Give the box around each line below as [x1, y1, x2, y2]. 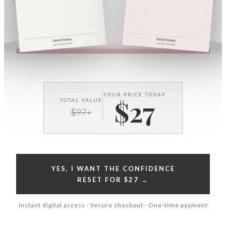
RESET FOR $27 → [77, 175, 149, 184]
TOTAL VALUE [60, 96, 102, 103]
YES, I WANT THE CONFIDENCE [51, 164, 175, 173]
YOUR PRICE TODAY [103, 91, 166, 97]
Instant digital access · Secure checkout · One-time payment [18, 201, 208, 209]
